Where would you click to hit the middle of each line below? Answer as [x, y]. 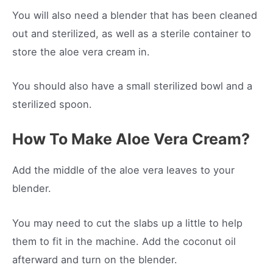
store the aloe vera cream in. [81, 51]
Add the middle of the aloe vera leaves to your [123, 170]
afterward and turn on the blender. [95, 259]
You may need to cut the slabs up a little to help [127, 223]
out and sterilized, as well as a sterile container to [132, 33]
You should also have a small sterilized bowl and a [132, 86]
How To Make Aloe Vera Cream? [131, 139]
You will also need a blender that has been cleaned [135, 15]
